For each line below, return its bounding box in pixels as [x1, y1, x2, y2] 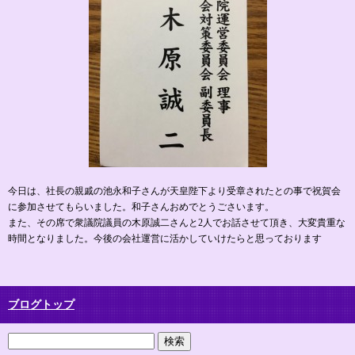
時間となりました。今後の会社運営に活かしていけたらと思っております [8, 233, 322, 245]
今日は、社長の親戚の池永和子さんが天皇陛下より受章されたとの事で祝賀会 [8, 185, 341, 197]
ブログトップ [8, 299, 74, 311]
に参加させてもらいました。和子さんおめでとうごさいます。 [8, 201, 274, 213]
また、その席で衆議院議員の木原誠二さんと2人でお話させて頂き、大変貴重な [8, 217, 345, 229]
